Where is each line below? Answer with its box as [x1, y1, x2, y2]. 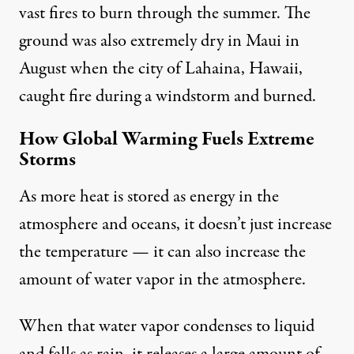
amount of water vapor [19, 267, 175, 293]
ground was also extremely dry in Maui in [19, 28, 299, 55]
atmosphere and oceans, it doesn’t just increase [19, 212, 332, 238]
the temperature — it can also [19, 239, 225, 265]
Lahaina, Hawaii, [185, 56, 303, 82]
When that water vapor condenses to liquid [19, 314, 314, 340]
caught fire [19, 84, 92, 110]
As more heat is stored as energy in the [19, 184, 279, 210]
